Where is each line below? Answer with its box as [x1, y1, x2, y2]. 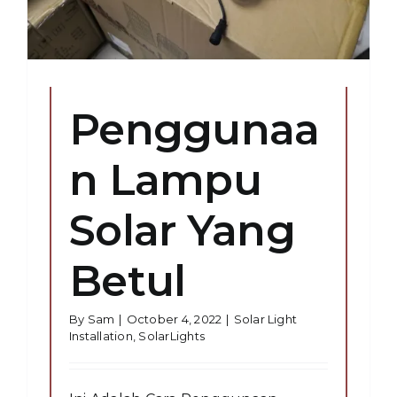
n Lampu [69, 153, 261, 206]
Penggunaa [69, 103, 320, 155]
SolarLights [138, 328, 206, 343]
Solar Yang [69, 204, 295, 256]
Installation [69, 328, 133, 343]
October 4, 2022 [126, 311, 222, 326]
